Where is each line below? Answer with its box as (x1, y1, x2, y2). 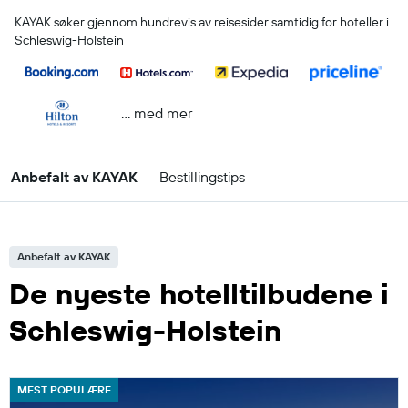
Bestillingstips (159, 168, 245, 186)
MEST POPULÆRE (17, 382, 111, 396)
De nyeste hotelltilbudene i (9, 275, 389, 311)
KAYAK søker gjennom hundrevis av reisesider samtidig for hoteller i (15, 14, 389, 30)
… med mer (121, 103, 192, 122)
